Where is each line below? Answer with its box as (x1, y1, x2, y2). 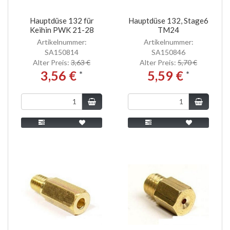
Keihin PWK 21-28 (29, 25, 94, 34)
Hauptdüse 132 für (29, 15, 94, 25)
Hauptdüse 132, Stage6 (128, 15, 208, 25)
